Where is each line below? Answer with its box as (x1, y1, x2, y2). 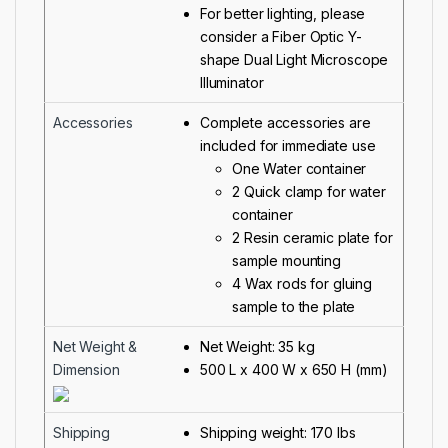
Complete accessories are (200, 113, 371, 131)
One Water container (232, 159, 367, 177)
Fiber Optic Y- (272, 27, 362, 45)
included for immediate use (200, 136, 376, 154)
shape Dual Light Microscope (200, 50, 389, 68)
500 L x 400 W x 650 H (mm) (200, 360, 388, 378)
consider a (200, 27, 273, 45)
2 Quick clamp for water (232, 182, 386, 200)
